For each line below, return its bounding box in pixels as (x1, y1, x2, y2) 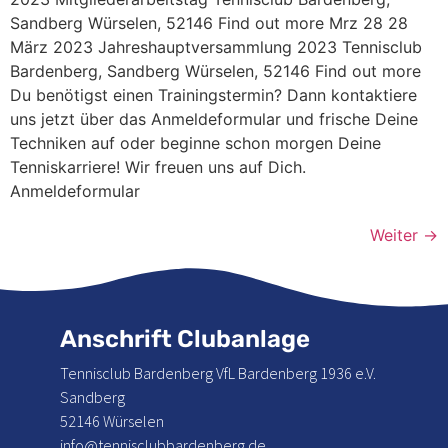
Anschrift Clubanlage (60, 325, 310, 353)
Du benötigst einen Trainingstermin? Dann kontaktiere (10, 85, 417, 105)
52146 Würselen (60, 411, 164, 431)
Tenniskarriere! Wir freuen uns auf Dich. (10, 157, 306, 177)
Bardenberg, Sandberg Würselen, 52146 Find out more (10, 61, 421, 81)
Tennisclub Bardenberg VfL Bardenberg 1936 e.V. (60, 363, 376, 383)
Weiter (370, 225, 423, 245)
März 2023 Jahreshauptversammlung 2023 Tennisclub (10, 37, 422, 57)
